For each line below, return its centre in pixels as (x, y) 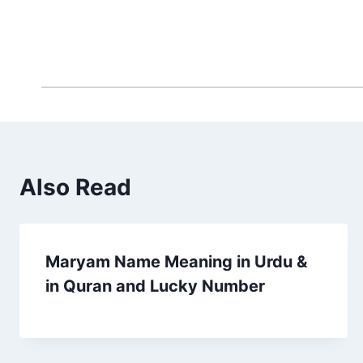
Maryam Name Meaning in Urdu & (176, 261)
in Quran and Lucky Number (155, 286)
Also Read (75, 187)
